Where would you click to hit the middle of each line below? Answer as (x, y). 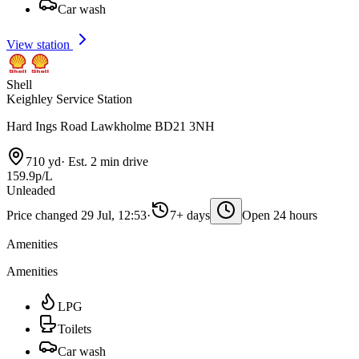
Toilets (75, 329)
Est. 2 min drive (107, 161)
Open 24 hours (280, 215)
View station (40, 44)
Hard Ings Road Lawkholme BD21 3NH (111, 126)
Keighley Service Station (69, 99)
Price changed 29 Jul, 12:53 (77, 215)
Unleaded (31, 190)
